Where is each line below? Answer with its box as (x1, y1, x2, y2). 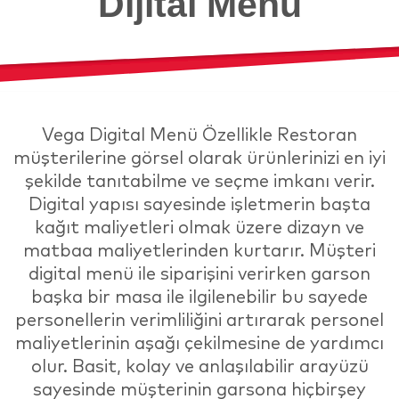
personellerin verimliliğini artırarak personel (15, 307, 384, 330)
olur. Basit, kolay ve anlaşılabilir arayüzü (30, 354, 369, 377)
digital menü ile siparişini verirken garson (28, 261, 370, 284)
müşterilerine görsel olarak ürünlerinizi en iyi (13, 145, 386, 168)
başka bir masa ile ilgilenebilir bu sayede (31, 284, 368, 307)
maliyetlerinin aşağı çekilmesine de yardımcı (15, 330, 384, 354)
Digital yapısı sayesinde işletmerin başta (28, 191, 370, 215)
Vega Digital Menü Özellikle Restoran (42, 122, 357, 145)
